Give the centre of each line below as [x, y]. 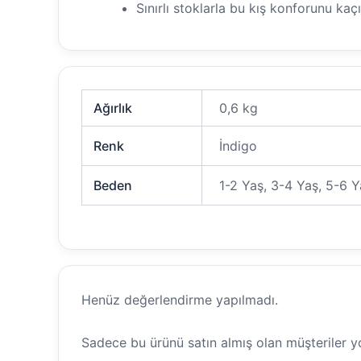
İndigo [239, 145]
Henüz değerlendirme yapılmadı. [180, 299]
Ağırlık [113, 108]
